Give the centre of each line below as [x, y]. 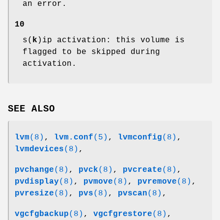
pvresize [34, 194]
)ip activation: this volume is [111, 40]
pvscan [133, 194]
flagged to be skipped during [91, 52]
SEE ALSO [31, 109]
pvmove [98, 182]
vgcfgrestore [123, 214]
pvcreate [142, 170]
